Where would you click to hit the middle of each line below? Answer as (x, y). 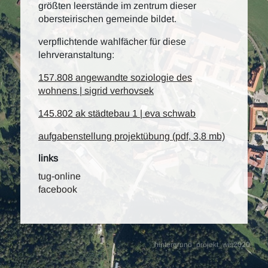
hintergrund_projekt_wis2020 (202, 245)
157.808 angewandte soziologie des (115, 77)
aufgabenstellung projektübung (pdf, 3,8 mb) (132, 136)
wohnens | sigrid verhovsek (96, 91)
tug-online (60, 176)
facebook (58, 189)
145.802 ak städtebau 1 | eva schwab (117, 113)
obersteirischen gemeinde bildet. (107, 19)
